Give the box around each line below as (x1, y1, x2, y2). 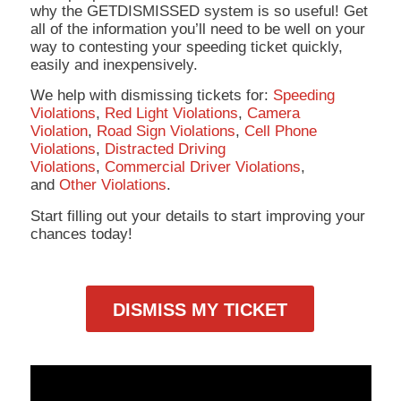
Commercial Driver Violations (104, 158, 301, 176)
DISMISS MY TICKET (113, 300, 288, 320)
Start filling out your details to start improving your (30, 207, 365, 225)
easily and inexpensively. (30, 56, 198, 74)
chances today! (30, 225, 132, 243)
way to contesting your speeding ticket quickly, (30, 38, 343, 56)
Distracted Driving (104, 141, 226, 158)
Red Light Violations (104, 105, 238, 123)
